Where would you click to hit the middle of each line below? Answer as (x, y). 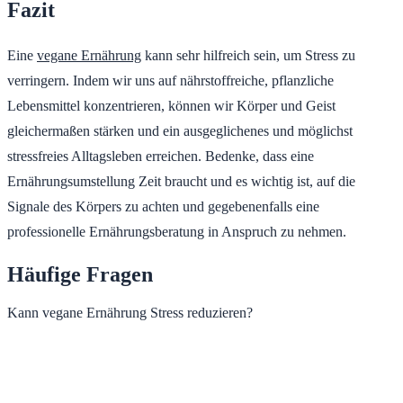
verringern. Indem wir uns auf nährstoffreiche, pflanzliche (170, 80)
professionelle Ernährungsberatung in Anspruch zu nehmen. (177, 231)
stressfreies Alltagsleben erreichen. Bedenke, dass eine (161, 156)
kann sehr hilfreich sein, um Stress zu (248, 55)
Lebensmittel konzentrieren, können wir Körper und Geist (171, 105)
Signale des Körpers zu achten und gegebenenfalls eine (163, 206)
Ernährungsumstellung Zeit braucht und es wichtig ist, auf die (181, 181)
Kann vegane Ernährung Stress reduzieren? (130, 312)
